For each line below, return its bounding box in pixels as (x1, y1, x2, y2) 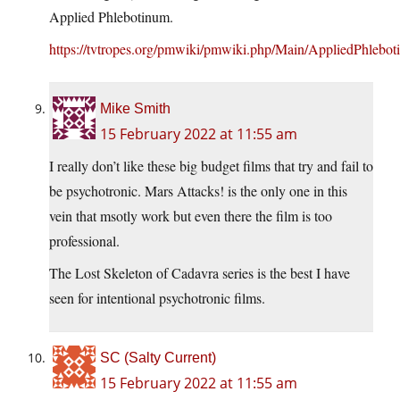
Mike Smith (100, 101, 171, 117)
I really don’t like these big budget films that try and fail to (49, 156, 373, 176)
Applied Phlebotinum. (49, 7, 173, 27)
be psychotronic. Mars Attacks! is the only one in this (49, 181, 347, 201)
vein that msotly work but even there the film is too (49, 206, 332, 226)
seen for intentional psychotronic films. (49, 288, 265, 308)
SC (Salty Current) (100, 350, 216, 366)
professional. (49, 231, 120, 251)
